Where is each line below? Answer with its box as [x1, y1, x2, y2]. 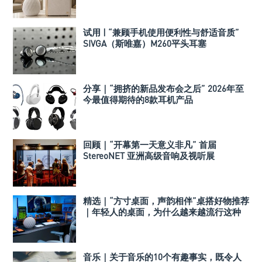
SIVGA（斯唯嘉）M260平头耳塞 [83, 38, 206, 49]
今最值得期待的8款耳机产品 [83, 94, 193, 105]
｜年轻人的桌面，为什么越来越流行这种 [83, 206, 241, 218]
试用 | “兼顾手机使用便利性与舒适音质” [83, 27, 239, 38]
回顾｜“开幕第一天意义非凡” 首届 [83, 139, 216, 150]
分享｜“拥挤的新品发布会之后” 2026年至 [83, 83, 244, 94]
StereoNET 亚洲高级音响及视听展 [83, 150, 215, 161]
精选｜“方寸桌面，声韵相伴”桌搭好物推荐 [83, 195, 249, 206]
